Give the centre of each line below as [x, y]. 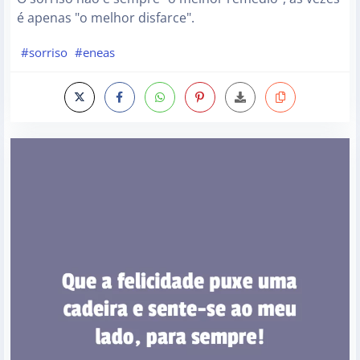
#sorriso [44, 53]
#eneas [95, 53]
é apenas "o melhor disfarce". [106, 17]
